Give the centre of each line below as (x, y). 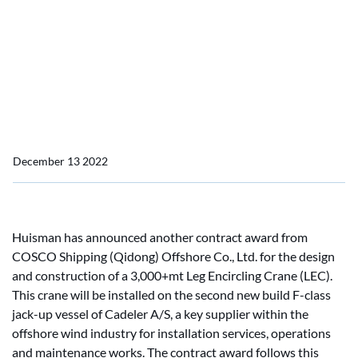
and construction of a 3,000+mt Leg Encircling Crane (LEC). (172, 275)
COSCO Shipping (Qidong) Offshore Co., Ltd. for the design (173, 256)
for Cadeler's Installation (169, 68)
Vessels (60, 99)
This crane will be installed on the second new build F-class (171, 294)
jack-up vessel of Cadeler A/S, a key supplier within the (160, 314)
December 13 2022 (60, 161)
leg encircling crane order (174, 38)
